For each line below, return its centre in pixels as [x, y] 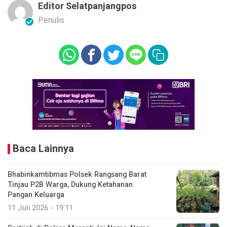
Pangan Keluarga [36, 195]
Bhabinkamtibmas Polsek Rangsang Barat [77, 174]
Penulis [51, 20]
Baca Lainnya [43, 148]
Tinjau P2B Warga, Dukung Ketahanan [70, 184]
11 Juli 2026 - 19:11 [40, 208]
